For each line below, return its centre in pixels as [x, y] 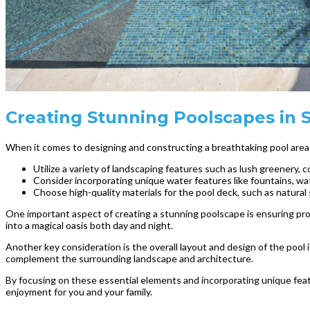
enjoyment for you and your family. [79, 292]
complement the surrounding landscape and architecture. [129, 259]
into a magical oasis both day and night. [89, 226]
